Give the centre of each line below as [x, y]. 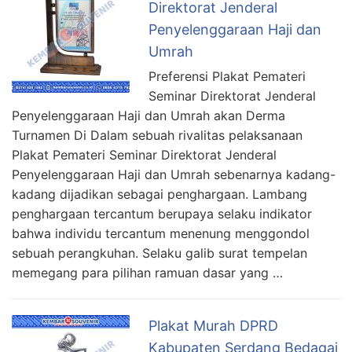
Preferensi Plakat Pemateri [227, 76]
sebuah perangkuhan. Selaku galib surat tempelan [159, 253]
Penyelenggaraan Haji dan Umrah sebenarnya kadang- [174, 174]
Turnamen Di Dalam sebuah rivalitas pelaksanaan [157, 135]
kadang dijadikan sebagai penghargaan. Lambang [159, 194]
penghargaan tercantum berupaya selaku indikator [162, 213]
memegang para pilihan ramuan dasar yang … [147, 272]
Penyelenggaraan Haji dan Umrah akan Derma [148, 115]
